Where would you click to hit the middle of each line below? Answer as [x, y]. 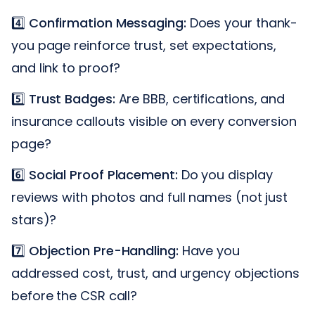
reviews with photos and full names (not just [150, 197]
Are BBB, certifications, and [200, 98]
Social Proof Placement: [103, 174]
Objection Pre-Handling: [103, 250]
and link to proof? [66, 67]
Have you [209, 250]
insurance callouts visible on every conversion [154, 121]
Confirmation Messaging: [107, 22]
